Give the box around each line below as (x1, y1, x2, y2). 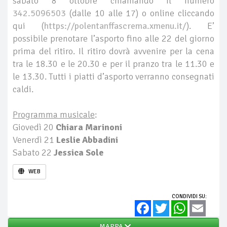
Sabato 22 (13, 147, 54, 158)
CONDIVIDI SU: (172, 193, 207, 200)
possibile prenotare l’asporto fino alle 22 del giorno (13, 33, 214, 44)
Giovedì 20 (13, 122, 56, 133)
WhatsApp (187, 201, 211, 208)
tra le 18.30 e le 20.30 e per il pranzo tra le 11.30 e (13, 58, 214, 69)
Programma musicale (13, 109, 95, 120)
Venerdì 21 (13, 134, 56, 145)
